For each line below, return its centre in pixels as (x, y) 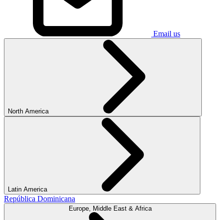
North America (29, 111)
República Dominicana (40, 199)
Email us (167, 34)
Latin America (28, 190)
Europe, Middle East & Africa (110, 209)
